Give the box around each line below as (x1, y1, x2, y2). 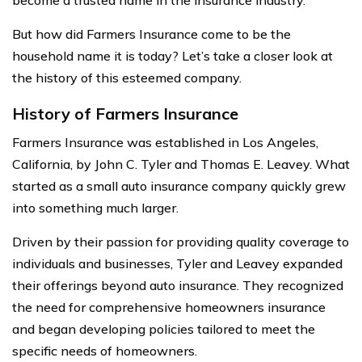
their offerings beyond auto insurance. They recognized (12, 276, 343, 293)
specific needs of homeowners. (12, 342, 197, 359)
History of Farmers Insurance (12, 103, 238, 124)
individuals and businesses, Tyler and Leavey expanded (12, 255, 343, 271)
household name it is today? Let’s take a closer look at (12, 47, 333, 64)
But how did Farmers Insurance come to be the (12, 25, 291, 42)
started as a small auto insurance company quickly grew (12, 177, 346, 194)
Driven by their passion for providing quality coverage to (12, 233, 349, 250)
